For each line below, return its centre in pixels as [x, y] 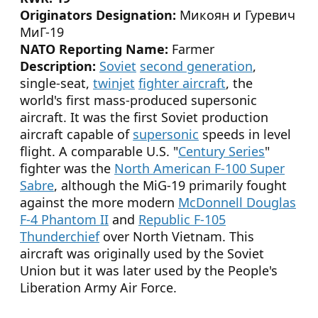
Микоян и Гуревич [236, 15]
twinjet [114, 83]
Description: [58, 66]
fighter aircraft [182, 83]
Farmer [191, 49]
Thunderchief [60, 237]
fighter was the [67, 169]
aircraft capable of [76, 135]
